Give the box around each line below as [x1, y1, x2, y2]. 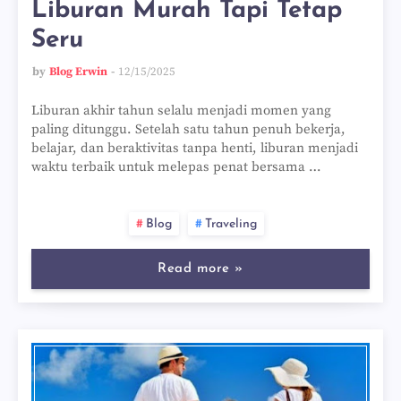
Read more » [158, 262, 243, 276]
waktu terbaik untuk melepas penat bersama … [31, 158, 321, 175]
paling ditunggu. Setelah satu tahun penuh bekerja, [31, 121, 346, 138]
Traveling [204, 218, 257, 231]
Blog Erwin [49, 64, 107, 79]
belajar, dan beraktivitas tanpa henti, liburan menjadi [31, 140, 358, 157]
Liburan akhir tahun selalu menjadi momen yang [31, 102, 331, 119]
